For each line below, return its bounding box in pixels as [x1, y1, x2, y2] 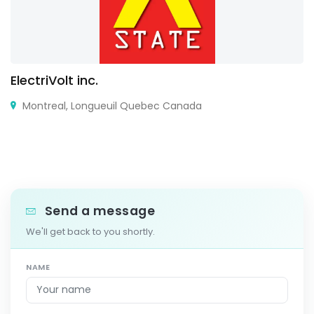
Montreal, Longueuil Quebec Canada [20, 98, 202, 113]
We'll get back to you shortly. [26, 224, 155, 238]
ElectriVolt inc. [11, 71, 98, 89]
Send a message [41, 202, 156, 219]
